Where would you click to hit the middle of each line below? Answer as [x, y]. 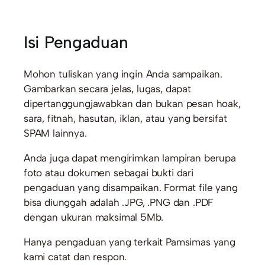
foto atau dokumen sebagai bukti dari [108, 173]
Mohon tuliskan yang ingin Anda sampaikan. [123, 74]
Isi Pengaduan [76, 42]
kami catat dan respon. [75, 257]
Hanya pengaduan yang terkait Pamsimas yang [129, 242]
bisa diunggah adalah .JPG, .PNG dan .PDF [119, 202]
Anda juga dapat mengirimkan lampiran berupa [130, 158]
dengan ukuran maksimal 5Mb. [93, 217]
